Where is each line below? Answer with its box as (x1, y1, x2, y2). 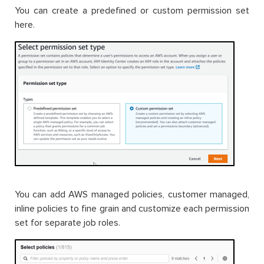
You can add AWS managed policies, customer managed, (15, 189, 249, 201)
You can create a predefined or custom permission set (15, 5, 249, 17)
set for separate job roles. (15, 217, 120, 229)
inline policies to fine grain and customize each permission (15, 203, 249, 215)
